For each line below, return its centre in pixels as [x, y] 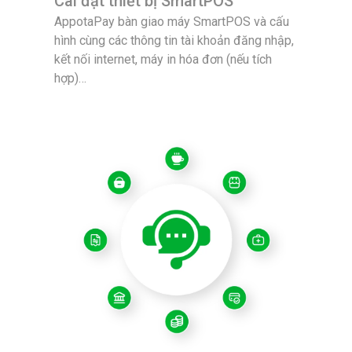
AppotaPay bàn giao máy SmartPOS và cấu [171, 21]
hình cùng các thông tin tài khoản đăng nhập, [174, 40]
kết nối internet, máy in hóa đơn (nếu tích [163, 59]
